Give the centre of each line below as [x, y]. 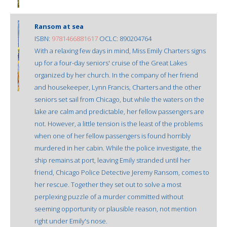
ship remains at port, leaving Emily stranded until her [112, 160]
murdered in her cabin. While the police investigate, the [118, 148]
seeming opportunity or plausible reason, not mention [116, 209]
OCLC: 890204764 [125, 38]
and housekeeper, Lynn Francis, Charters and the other [118, 87]
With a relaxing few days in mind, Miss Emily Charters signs [120, 50]
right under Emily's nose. [71, 221]
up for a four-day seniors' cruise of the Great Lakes [111, 63]
